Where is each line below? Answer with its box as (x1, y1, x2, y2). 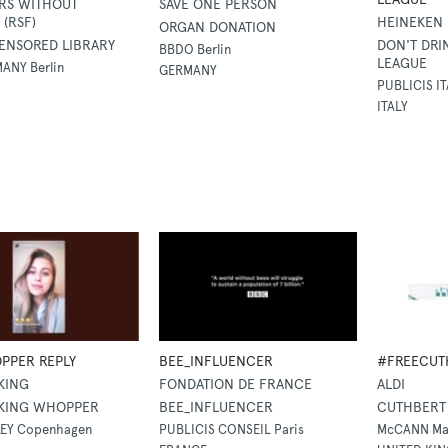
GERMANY (158, 63, 217, 79)
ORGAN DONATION (158, 19, 276, 37)
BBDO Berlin (158, 42, 231, 58)
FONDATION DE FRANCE (158, 376, 312, 394)
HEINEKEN (377, 14, 444, 32)
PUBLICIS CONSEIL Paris (158, 422, 304, 438)
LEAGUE (377, 55, 428, 73)
